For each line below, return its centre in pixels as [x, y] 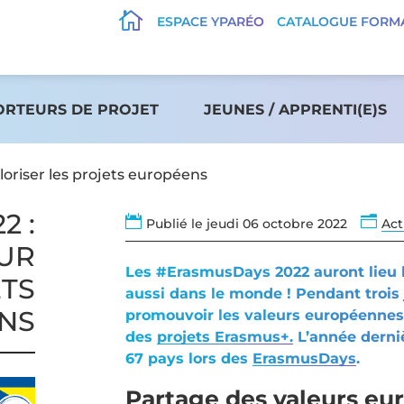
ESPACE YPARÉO [211, 22]
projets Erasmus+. [225, 337]
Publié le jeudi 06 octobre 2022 [247, 224]
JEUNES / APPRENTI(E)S [296, 109]
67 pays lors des [189, 358]
